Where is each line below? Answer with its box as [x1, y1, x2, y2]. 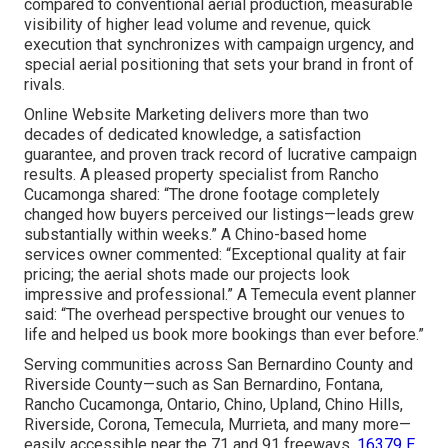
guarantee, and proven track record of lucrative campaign [24, 145, 417, 165]
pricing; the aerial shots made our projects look [24, 265, 350, 285]
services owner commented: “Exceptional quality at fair [24, 245, 406, 265]
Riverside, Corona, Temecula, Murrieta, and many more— [24, 415, 411, 435]
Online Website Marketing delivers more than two [24, 105, 369, 125]
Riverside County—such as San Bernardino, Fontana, [24, 375, 383, 395]
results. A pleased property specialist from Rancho [24, 165, 379, 185]
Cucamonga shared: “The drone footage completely [24, 185, 380, 205]
